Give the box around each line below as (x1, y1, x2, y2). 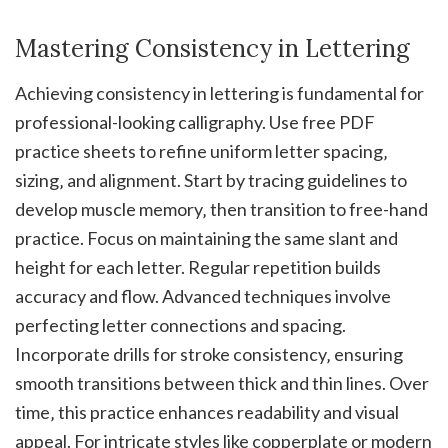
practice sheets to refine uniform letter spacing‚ (15, 139, 388, 162)
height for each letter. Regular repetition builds (15, 255, 381, 278)
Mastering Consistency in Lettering (15, 32, 410, 64)
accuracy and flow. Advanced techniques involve (15, 284, 391, 307)
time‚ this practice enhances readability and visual (15, 400, 399, 423)
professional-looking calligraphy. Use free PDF (15, 110, 375, 133)
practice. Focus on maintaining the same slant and (15, 226, 398, 249)
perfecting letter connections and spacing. (15, 313, 346, 336)
